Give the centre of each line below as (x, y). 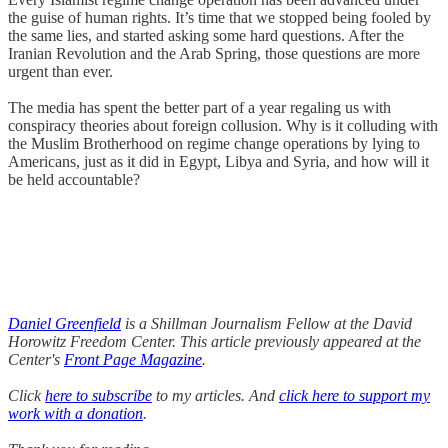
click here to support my (354, 395)
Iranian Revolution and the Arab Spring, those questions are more (214, 53)
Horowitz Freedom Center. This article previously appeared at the (214, 341)
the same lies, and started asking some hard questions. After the (206, 35)
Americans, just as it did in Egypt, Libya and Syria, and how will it (218, 161)
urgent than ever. (60, 71)
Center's (36, 359)
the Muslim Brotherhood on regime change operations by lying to (214, 143)
